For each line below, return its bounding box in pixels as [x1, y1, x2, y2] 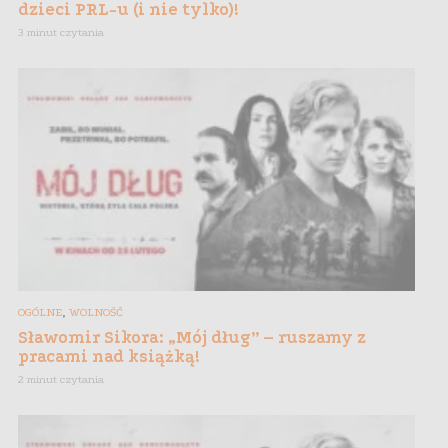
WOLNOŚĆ [69, 305, 123, 319]
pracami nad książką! [18, 346, 200, 366]
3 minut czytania [18, 26, 104, 40]
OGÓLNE [18, 305, 62, 319]
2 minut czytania [18, 372, 104, 386]
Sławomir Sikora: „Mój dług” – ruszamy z [18, 327, 366, 347]
